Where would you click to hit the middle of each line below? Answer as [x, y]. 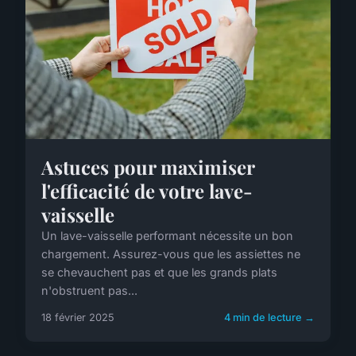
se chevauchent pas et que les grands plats [159, 272]
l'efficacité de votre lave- [147, 190]
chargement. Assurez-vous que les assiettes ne [171, 253]
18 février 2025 [78, 317]
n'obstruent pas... [89, 290]
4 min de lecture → [269, 317]
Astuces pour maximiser [148, 166]
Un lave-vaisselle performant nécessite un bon [167, 235]
